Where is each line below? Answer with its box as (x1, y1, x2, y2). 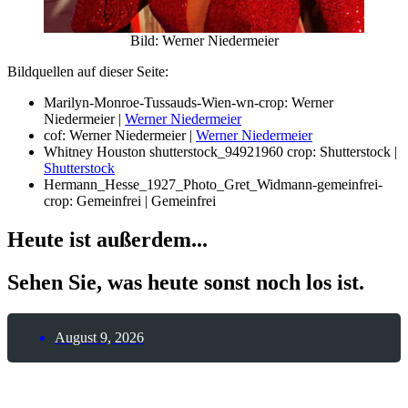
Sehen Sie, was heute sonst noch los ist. (7, 270, 364, 294)
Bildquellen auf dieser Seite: (7, 64, 168, 79)
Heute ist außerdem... (7, 227, 208, 251)
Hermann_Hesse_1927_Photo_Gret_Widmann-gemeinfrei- (44, 177, 382, 192)
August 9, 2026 (55, 329, 144, 345)
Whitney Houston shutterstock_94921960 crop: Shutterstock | (44, 144, 397, 159)
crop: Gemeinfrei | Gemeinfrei (44, 193, 216, 209)
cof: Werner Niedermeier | (44, 127, 196, 143)
